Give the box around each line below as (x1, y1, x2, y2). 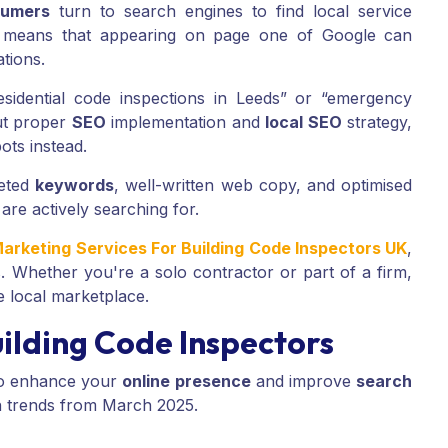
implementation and (105, 112, 266, 133)
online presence (122, 371, 251, 392)
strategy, (341, 112, 413, 133)
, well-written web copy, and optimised (114, 175, 413, 196)
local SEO (265, 112, 342, 133)
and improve (250, 371, 357, 392)
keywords (35, 175, 115, 196)
